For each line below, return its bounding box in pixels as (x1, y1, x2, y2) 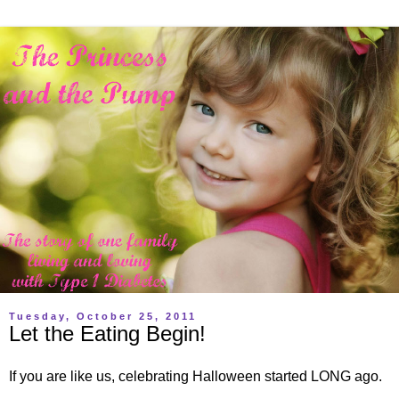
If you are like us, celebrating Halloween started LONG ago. (9, 368, 382, 384)
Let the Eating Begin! (9, 321, 206, 346)
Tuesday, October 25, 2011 (9, 310, 197, 322)
